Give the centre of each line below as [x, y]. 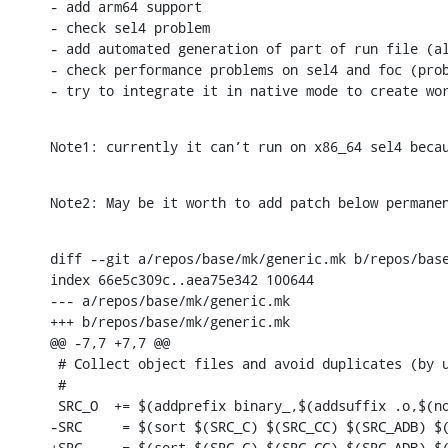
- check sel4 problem [130, 27]
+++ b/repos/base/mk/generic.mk [170, 321]
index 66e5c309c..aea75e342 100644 [182, 279]
